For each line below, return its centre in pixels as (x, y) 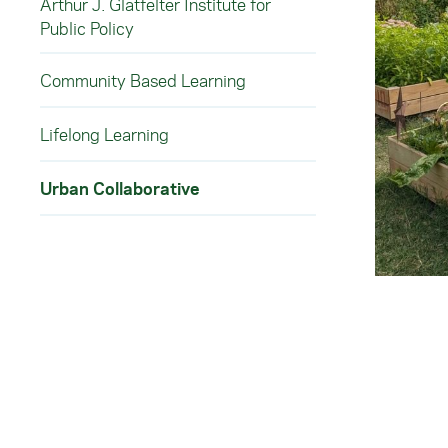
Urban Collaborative (120, 188)
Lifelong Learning (104, 134)
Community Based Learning (143, 80)
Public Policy (87, 28)
